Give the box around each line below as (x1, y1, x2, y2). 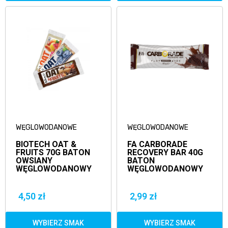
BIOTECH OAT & (16, 139, 76, 149)
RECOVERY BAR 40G (127, 148, 203, 157)
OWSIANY (16, 156, 52, 165)
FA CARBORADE (127, 139, 187, 149)
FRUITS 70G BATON (16, 148, 90, 157)
